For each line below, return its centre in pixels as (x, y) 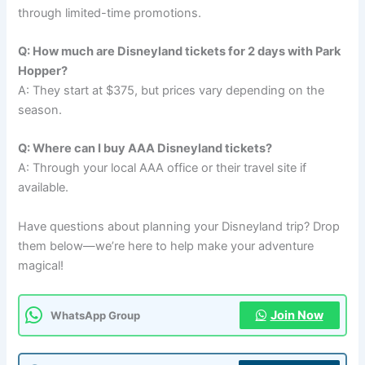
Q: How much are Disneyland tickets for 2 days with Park (180, 52)
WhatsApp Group (96, 315)
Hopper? (43, 71)
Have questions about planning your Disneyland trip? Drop (179, 226)
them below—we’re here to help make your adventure (166, 246)
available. (44, 188)
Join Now (297, 316)
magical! (41, 265)
